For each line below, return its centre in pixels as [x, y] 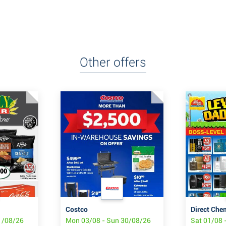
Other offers [113, 62]
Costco [77, 210]
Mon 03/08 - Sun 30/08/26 [108, 221]
